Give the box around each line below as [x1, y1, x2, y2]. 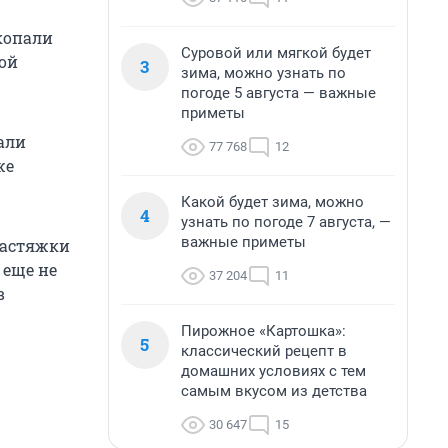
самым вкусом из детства [181, 382, 367, 400]
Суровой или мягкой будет [181, 44, 371, 62]
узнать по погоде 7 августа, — [181, 213, 391, 231]
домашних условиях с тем [181, 362, 366, 380]
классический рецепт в [181, 342, 347, 360]
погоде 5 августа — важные [181, 84, 376, 102]
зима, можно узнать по [181, 64, 346, 82]
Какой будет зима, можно [181, 193, 364, 211]
